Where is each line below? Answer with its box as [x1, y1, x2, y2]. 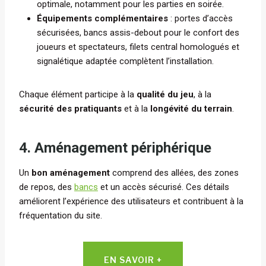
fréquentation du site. [19, 210, 102, 221]
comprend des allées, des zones [110, 167, 239, 179]
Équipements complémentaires [37, 13, 168, 24]
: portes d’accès [168, 13, 233, 24]
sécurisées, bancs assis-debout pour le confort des [37, 27, 239, 39]
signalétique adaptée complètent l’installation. [37, 56, 214, 67]
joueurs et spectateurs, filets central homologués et [37, 42, 239, 53]
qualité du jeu [137, 89, 194, 100]
